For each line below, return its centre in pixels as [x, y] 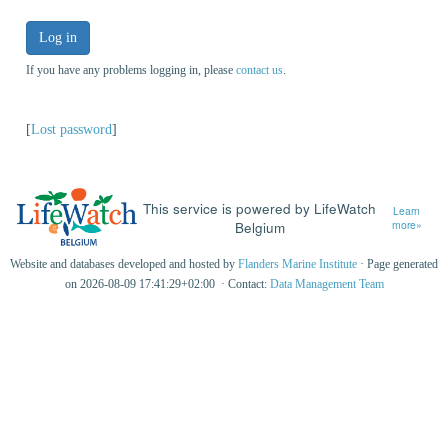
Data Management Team [326, 284]
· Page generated [397, 264]
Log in [58, 37]
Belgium [259, 226]
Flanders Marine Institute [297, 264]
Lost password [71, 129]
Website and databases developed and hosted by [124, 264]
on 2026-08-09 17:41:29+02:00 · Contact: [167, 284]
